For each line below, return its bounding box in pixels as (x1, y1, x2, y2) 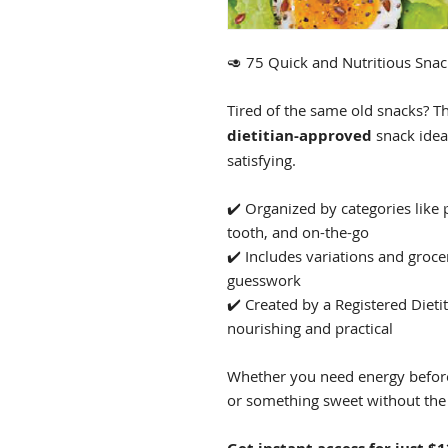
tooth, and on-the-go (227, 221, 369, 242)
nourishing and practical (227, 317, 393, 338)
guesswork (227, 269, 301, 290)
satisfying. (227, 149, 296, 170)
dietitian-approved (227, 124, 372, 146)
